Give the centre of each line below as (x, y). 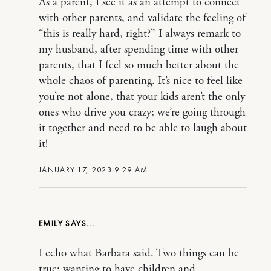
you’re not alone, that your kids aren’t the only (142, 97)
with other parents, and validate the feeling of (142, 18)
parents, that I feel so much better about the (139, 65)
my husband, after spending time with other (139, 50)
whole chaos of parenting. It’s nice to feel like (141, 81)
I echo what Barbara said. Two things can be (139, 253)
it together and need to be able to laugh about (143, 128)
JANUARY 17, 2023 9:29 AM (93, 170)
